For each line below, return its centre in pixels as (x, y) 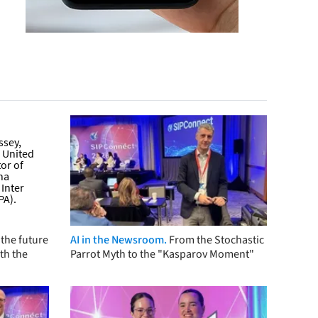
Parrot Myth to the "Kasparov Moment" (162, 254)
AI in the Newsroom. (118, 240)
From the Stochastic (216, 240)
